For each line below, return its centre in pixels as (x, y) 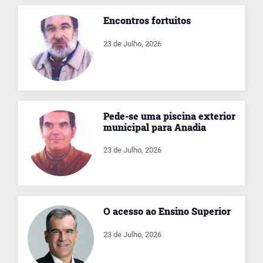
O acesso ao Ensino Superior (167, 211)
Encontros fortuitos (147, 20)
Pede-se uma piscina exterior (169, 116)
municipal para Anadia (154, 127)
